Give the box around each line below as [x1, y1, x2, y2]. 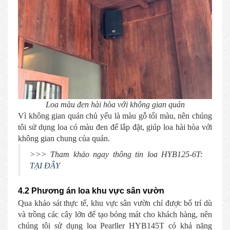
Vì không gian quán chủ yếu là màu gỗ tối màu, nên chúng [18, 111, 212, 120]
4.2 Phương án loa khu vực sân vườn [18, 186, 164, 195]
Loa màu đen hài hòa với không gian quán [45, 100, 185, 109]
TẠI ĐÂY [30, 161, 60, 170]
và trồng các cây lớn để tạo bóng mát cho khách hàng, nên [18, 210, 212, 219]
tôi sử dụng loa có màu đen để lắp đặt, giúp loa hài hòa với [18, 123, 212, 131]
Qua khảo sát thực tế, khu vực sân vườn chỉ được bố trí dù [18, 199, 212, 207]
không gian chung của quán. [18, 134, 110, 143]
